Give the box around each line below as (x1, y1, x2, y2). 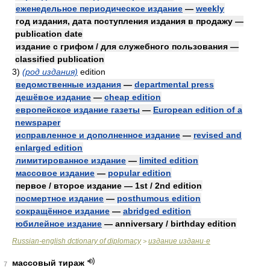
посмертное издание (16, 193, 104, 203)
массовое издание (16, 168, 95, 178)
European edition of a (153, 105, 242, 115)
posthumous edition (117, 193, 201, 203)
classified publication (15, 54, 104, 64)
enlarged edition (15, 143, 83, 152)
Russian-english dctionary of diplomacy (12, 237, 141, 245)
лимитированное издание (16, 155, 126, 165)
